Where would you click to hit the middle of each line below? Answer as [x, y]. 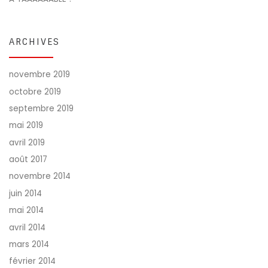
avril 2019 [27, 142]
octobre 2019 [35, 92]
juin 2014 [25, 193]
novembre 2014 [40, 176]
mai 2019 [26, 126]
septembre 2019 [41, 109]
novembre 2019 [39, 75]
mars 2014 [29, 244]
